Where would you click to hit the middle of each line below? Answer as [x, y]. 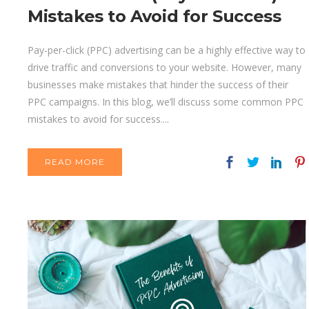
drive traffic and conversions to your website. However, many [165, 68]
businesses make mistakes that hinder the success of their [158, 85]
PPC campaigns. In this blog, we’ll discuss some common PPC [166, 102]
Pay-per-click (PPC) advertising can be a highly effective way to [167, 50]
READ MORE [75, 162]
